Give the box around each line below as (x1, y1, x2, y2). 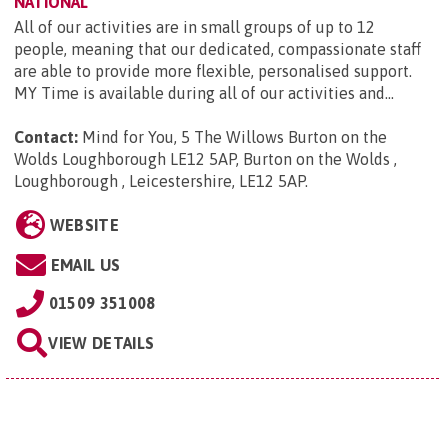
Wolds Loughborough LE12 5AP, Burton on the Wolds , (14, 150, 397, 169)
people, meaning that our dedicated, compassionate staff (14, 40, 421, 59)
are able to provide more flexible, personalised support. (14, 62, 412, 81)
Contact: (14, 128, 78, 147)
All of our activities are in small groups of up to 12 (14, 18, 375, 37)
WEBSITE (49, 216, 119, 235)
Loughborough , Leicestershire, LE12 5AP (14, 172, 305, 191)
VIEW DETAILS (48, 334, 155, 353)
